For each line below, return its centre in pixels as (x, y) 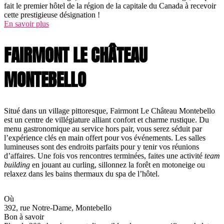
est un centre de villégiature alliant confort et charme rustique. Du (106, 120)
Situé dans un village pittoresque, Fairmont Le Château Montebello (109, 111)
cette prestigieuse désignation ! (52, 15)
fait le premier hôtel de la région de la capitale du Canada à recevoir (110, 6)
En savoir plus (26, 24)
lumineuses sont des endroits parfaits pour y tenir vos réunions (101, 147)
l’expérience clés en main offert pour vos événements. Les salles (105, 138)
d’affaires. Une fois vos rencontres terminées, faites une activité (104, 156)
